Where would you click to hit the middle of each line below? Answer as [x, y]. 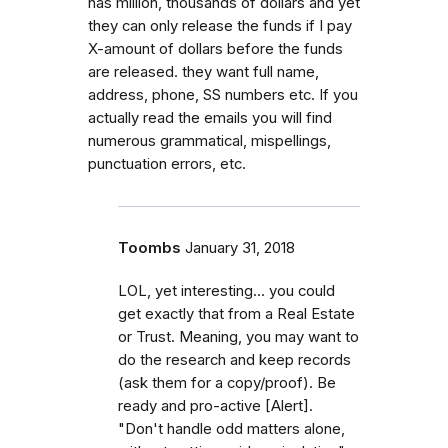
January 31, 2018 [240, 247]
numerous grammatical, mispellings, [209, 140]
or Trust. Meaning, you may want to [238, 336]
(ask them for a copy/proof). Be [227, 382]
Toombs [149, 247]
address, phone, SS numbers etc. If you [223, 94]
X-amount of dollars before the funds [215, 48]
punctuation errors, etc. [167, 163]
